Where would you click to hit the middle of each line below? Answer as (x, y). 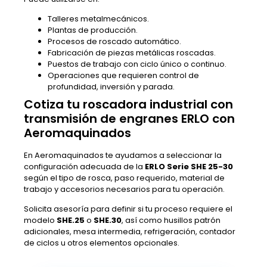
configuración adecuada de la (84, 166)
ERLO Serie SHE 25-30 (189, 166)
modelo (40, 221)
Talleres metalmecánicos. (98, 18)
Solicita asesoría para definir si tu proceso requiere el (128, 209)
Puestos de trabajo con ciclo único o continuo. (137, 64)
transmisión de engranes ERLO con (129, 118)
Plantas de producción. (93, 30)
